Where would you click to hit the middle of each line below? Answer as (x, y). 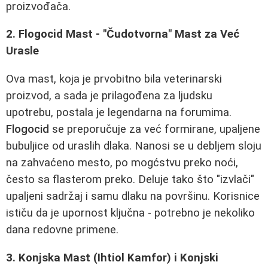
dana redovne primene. (62, 229)
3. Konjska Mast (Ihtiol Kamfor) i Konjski (112, 258)
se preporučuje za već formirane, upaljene (155, 129)
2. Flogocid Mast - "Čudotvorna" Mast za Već (123, 34)
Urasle (22, 51)
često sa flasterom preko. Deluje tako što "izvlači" (130, 179)
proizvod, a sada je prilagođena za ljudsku (109, 95)
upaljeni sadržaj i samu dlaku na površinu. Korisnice (133, 196)
